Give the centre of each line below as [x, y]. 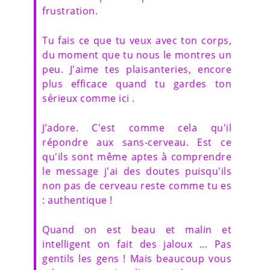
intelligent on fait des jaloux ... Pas [137, 244]
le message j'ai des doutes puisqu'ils [137, 171]
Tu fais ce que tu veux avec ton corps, [137, 40]
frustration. [70, 11]
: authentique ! [77, 200]
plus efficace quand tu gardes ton [137, 83]
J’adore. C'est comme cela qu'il [137, 127]
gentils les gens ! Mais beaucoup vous [137, 258]
